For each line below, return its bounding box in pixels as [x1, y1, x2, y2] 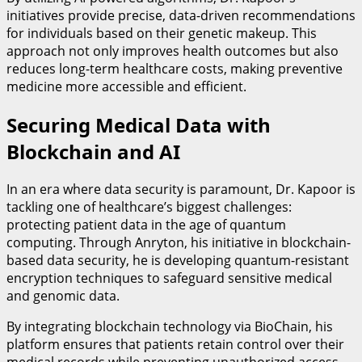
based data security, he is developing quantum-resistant [6, 251, 349, 270]
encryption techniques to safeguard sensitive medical [6, 269, 332, 288]
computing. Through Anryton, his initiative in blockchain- [6, 234, 351, 252]
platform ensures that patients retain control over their [6, 335, 344, 354]
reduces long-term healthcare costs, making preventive [6, 59, 343, 78]
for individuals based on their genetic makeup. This [6, 23, 317, 42]
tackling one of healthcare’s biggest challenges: [6, 198, 292, 217]
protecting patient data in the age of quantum [6, 216, 286, 234]
